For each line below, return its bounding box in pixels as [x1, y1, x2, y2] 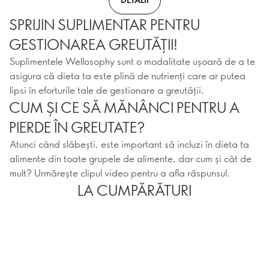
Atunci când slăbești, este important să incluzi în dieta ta [10, 138, 249, 150]
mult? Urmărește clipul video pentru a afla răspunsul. [10, 166, 230, 179]
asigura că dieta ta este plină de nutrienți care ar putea [10, 69, 246, 82]
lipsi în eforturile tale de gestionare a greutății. [10, 83, 204, 96]
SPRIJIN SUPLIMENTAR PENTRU [9, 14, 200, 34]
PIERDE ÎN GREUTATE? [9, 117, 145, 136]
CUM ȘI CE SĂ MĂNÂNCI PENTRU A [9, 97, 240, 116]
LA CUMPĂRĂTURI [77, 180, 192, 199]
